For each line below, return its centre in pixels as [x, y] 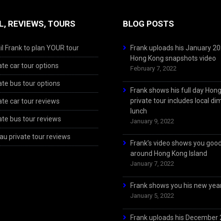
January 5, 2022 [152, 196]
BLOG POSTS [148, 24]
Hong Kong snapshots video [173, 58]
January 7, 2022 [152, 164]
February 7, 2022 [153, 69]
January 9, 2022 [152, 121]
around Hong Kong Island [169, 154]
